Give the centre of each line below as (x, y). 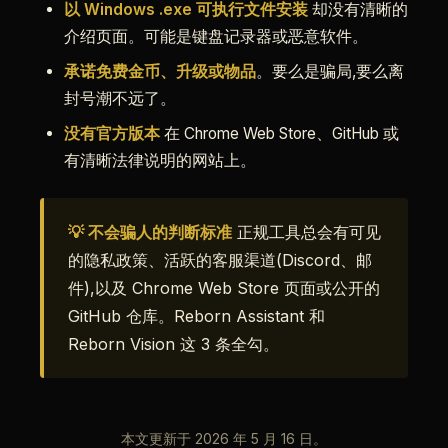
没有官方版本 (112, 133)
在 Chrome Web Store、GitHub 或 (279, 133)
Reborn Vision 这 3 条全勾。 (173, 344)
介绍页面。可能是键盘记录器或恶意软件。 (216, 36)
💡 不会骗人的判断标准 (150, 232)
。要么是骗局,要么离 (330, 71)
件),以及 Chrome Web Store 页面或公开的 (224, 288)
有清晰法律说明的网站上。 (160, 160)
